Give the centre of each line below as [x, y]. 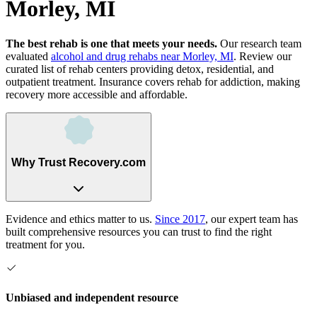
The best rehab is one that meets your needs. [111, 43]
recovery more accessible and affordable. [97, 94]
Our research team [259, 43]
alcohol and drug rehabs [106, 56]
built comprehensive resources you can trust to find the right [139, 231]
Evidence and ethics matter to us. [79, 219]
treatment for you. [45, 244]
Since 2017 [180, 219]
